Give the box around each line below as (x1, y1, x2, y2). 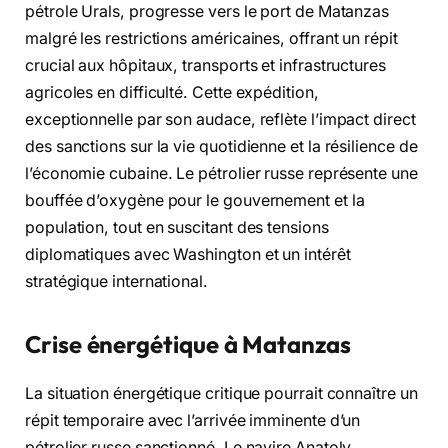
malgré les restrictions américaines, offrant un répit (25, 28, 398, 48)
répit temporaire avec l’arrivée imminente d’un (25, 410, 361, 430)
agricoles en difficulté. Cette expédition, (25, 82, 319, 102)
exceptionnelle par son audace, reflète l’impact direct (25, 109, 416, 129)
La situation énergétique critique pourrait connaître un (25, 383, 418, 403)
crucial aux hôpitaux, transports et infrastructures (25, 55, 386, 75)
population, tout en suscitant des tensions (25, 217, 329, 237)
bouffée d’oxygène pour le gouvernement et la (25, 190, 365, 210)
